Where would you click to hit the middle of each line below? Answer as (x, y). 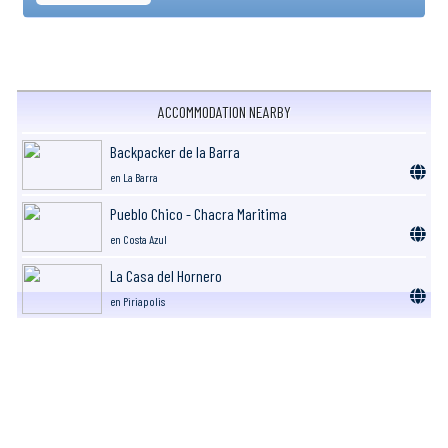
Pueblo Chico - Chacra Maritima (198, 213)
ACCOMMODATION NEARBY (224, 111)
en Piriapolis (137, 300)
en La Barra (134, 176)
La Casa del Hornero (166, 275)
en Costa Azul (138, 238)
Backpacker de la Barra (175, 151)
